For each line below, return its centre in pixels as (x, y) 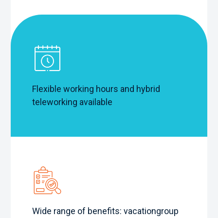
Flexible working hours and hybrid (96, 89)
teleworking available (73, 102)
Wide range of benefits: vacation (94, 211)
